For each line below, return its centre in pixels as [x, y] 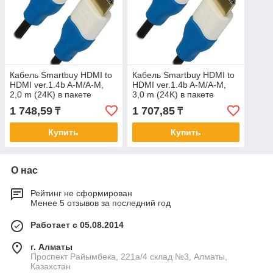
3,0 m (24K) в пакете [173, 95]
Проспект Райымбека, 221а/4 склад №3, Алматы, [129, 257]
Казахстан [51, 267]
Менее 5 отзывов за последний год [101, 203]
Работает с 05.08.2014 [77, 225]
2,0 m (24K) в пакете [51, 95]
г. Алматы [51, 247]
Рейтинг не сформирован [81, 193]
